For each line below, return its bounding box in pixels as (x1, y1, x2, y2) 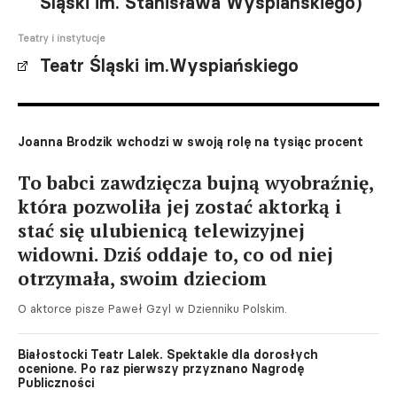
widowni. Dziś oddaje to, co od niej (18, 241, 333, 267)
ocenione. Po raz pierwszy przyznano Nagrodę (18, 360, 304, 377)
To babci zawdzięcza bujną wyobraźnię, (18, 169, 373, 195)
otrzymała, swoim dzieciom (18, 265, 267, 291)
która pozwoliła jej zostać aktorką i (18, 193, 341, 219)
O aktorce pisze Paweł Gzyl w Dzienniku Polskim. (18, 300, 287, 315)
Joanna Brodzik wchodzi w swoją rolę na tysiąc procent (18, 133, 363, 150)
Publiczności (18, 374, 94, 391)
